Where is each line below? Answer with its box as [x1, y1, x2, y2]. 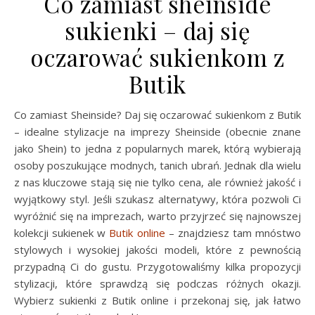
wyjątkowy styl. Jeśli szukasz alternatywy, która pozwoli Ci [14, 191, 301, 206]
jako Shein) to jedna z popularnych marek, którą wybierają [14, 141, 301, 155]
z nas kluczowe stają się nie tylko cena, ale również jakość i [14, 174, 301, 189]
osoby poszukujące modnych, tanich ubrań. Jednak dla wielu [14, 157, 301, 172]
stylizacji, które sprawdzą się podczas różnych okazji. [14, 276, 301, 290]
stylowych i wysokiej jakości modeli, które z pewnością [14, 242, 301, 257]
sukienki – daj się [65, 14, 250, 46]
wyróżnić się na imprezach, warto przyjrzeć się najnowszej [14, 208, 301, 223]
